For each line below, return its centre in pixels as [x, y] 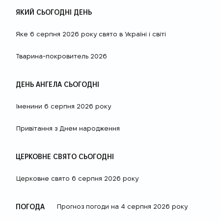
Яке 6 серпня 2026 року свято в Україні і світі [91, 34]
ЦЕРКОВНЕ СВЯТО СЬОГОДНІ [65, 156]
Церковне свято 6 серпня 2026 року [77, 179]
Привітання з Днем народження [68, 128]
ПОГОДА [30, 206]
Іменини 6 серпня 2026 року [63, 106]
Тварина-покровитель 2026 [61, 56]
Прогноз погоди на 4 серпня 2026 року [122, 206]
